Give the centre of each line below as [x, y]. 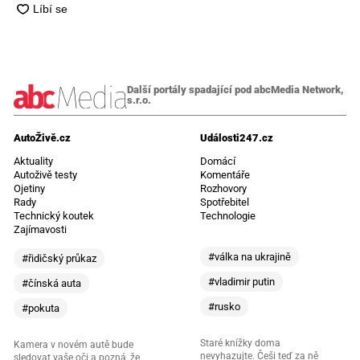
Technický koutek [53, 215]
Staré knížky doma [240, 343]
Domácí [218, 161]
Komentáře [225, 174]
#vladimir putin [241, 281]
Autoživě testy [45, 174]
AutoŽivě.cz [42, 137]
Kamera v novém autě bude [73, 344]
